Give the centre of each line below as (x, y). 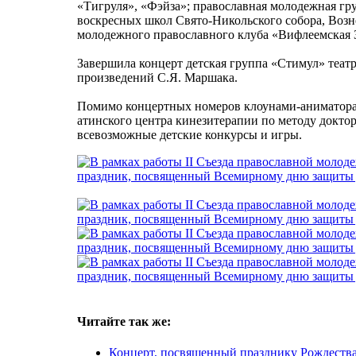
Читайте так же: (124, 322)
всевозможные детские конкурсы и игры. (190, 134)
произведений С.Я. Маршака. (157, 77)
